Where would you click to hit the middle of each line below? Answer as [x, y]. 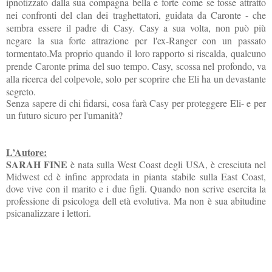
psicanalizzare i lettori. [49, 212]
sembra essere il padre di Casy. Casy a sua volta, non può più [136, 27]
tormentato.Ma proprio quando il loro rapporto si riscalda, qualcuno [136, 53]
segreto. [21, 91]
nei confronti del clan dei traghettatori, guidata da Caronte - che [136, 15]
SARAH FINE [37, 164]
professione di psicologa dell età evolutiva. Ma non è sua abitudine [136, 200]
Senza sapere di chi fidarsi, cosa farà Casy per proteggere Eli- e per [136, 103]
